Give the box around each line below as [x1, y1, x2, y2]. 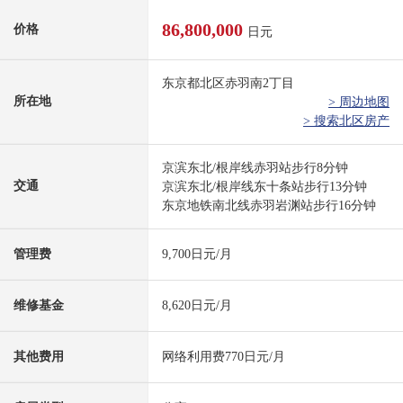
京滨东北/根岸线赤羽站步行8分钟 [162, 161, 348, 175]
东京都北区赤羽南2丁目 [162, 76, 294, 91]
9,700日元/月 [162, 247, 232, 262]
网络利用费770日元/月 [162, 350, 285, 364]
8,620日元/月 [162, 299, 232, 313]
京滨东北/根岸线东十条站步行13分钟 [162, 180, 367, 194]
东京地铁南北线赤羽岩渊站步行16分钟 [162, 199, 376, 213]
